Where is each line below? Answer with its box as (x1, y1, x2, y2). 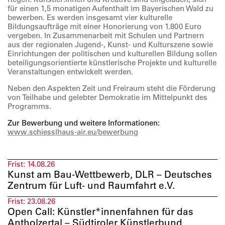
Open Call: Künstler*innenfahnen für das (8, 205, 193, 218)
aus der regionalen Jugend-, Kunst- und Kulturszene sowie (8, 40, 213, 49)
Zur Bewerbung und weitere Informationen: (8, 118, 160, 128)
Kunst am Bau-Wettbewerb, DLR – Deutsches (8, 168, 212, 180)
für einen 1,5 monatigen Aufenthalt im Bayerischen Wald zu (8, 4, 213, 13)
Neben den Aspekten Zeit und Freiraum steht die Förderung (8, 83, 215, 93)
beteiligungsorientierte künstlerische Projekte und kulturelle (8, 58, 216, 67)
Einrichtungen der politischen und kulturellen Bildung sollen (8, 49, 217, 58)
